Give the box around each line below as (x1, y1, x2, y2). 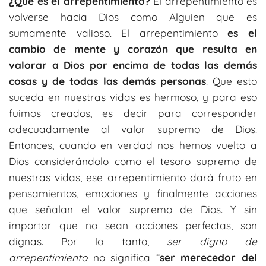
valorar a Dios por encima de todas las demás (9, 58, 257, 71)
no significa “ (87, 251, 160, 264)
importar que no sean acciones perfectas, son (9, 218, 257, 232)
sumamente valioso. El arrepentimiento (9, 26, 228, 39)
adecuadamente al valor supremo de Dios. (9, 122, 257, 135)
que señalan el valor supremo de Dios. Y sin (9, 202, 257, 216)
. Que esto (205, 74, 257, 87)
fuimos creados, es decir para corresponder (9, 106, 257, 119)
